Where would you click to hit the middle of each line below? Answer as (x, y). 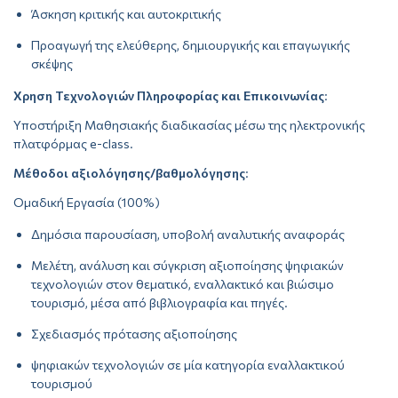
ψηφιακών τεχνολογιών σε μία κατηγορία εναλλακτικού (188, 365)
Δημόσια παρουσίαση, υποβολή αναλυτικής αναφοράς (188, 235)
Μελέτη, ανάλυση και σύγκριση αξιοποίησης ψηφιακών (187, 266)
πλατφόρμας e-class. (73, 144)
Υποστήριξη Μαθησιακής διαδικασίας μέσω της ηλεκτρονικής (189, 125)
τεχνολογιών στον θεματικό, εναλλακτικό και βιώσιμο (183, 284)
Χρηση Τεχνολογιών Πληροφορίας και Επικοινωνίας (169, 96)
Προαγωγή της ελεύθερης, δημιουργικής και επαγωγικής (191, 45)
